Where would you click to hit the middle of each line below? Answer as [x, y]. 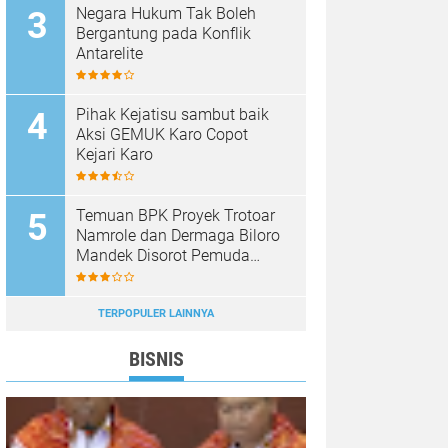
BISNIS [156, 359]
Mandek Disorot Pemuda [163, 255]
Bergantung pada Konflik [163, 33]
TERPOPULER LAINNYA [156, 313]
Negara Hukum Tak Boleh [166, 13]
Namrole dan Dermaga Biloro [178, 235]
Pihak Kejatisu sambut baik [172, 114]
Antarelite [109, 53]
